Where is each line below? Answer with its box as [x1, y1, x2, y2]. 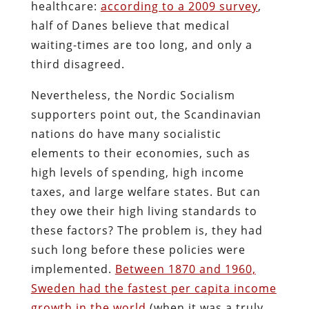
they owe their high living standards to [30, 203, 257, 219]
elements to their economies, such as [30, 145, 250, 161]
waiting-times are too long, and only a [30, 37, 252, 52]
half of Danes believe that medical [30, 17, 230, 33]
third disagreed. [30, 56, 125, 72]
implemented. [30, 261, 115, 277]
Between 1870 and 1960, [114, 261, 256, 277]
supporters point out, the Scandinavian [30, 106, 261, 122]
